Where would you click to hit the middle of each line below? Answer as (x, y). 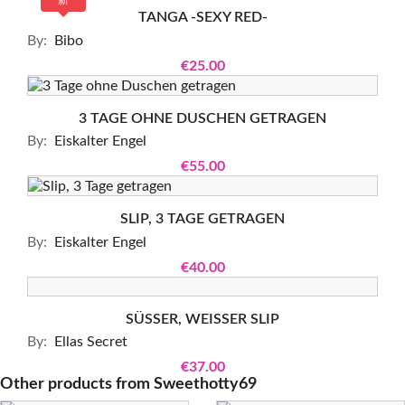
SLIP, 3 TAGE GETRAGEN (202, 219)
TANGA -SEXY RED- (202, 18)
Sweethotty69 (205, 385)
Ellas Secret (89, 342)
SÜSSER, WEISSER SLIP (196, 319)
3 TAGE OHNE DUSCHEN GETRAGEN (202, 118)
